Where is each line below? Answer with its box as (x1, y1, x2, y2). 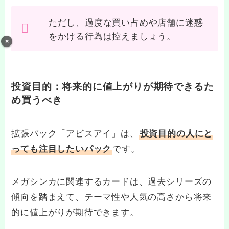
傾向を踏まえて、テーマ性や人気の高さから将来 (11, 190, 212, 203)
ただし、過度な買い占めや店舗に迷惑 (48, 15, 203, 28)
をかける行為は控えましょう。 (48, 29, 176, 42)
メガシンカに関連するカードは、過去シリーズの (11, 174, 212, 188)
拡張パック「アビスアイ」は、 (11, 126, 139, 140)
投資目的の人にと (140, 127, 213, 140)
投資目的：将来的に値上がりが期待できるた (11, 79, 214, 93)
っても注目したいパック (11, 142, 112, 155)
